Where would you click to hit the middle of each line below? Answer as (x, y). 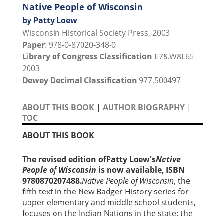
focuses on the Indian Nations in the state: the (107, 213)
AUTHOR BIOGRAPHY (144, 107)
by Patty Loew (50, 20)
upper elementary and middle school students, (109, 202)
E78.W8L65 (173, 56)
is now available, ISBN (141, 170)
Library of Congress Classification (87, 56)
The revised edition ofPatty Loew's (89, 159)
